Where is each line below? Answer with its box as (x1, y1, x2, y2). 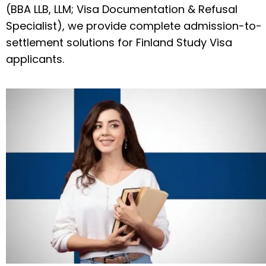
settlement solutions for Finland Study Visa (6, 35, 232, 50)
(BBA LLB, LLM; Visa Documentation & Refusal (6, 2, 237, 17)
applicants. (6, 52, 64, 66)
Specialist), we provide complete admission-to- (6, 18, 262, 33)
